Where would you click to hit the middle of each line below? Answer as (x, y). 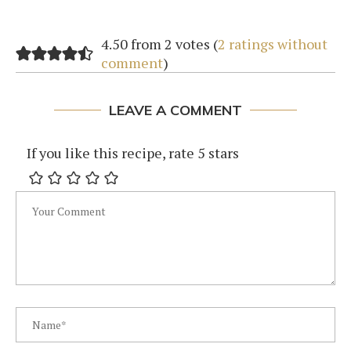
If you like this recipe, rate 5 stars (133, 152)
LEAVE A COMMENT (175, 110)
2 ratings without (272, 43)
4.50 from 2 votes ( (159, 43)
